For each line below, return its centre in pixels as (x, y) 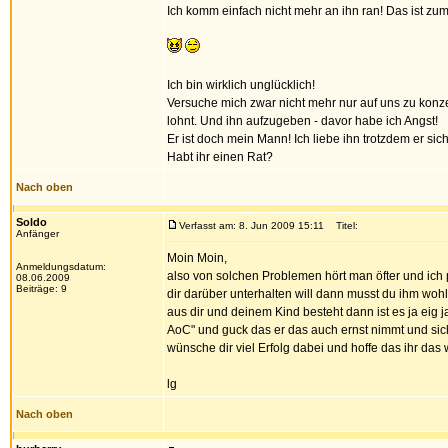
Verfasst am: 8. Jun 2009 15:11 (251, 225)
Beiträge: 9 (41, 288)
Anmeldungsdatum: (61, 266)
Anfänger (37, 233)
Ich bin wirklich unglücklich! (241, 85)
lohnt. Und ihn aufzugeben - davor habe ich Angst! (302, 121)
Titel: (342, 225)
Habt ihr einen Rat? (220, 157)
